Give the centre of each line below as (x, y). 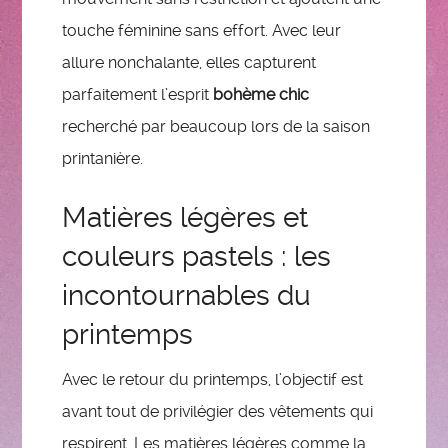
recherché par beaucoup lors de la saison (216, 126)
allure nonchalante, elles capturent (189, 62)
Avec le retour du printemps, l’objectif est (213, 380)
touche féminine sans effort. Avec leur (202, 30)
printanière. (103, 158)
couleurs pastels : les (197, 256)
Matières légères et (185, 217)
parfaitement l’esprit (138, 94)
